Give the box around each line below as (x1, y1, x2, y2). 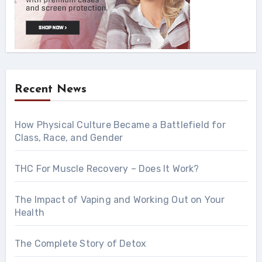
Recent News (14, 83, 87, 95)
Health (14, 206, 44, 218)
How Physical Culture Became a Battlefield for (14, 119, 226, 130)
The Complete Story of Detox (14, 237, 147, 249)
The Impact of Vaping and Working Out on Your (14, 194, 225, 205)
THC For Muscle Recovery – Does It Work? (14, 163, 199, 174)
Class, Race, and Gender (14, 132, 123, 143)
